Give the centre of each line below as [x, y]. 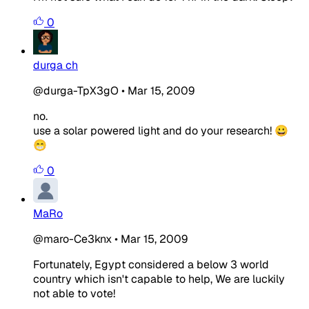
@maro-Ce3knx [72, 239]
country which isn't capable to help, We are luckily [159, 279]
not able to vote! [74, 293]
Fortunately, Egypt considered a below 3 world [151, 264]
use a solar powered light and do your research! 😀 [161, 130]
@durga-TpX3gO [76, 90]
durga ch [56, 65]
